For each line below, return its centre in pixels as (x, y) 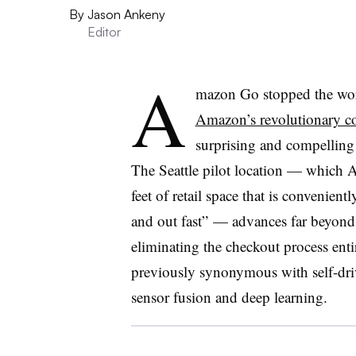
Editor (104, 32)
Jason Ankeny (126, 14)
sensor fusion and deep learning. (229, 297)
